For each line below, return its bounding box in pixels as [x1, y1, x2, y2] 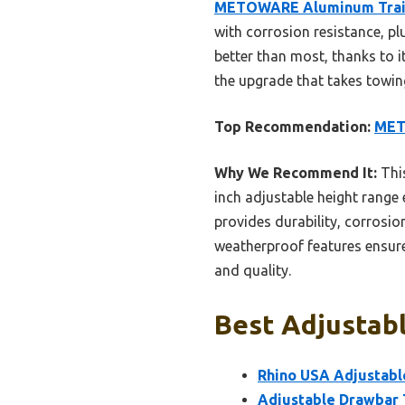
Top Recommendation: [214, 118, 371, 136]
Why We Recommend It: [214, 165, 377, 182]
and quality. [214, 262, 291, 279]
